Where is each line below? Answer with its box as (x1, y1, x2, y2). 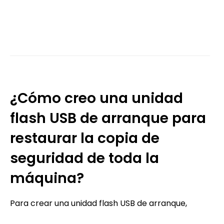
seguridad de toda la (10, 148, 159, 168)
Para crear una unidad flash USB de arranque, (10, 197, 187, 209)
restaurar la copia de (10, 128, 159, 148)
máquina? (10, 168, 84, 188)
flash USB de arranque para (10, 108, 206, 128)
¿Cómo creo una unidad (10, 88, 183, 108)
